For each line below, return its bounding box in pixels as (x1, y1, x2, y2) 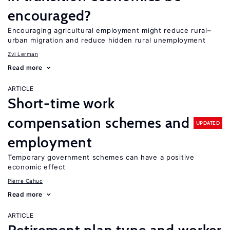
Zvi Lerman (8, 51, 38, 57)
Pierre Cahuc (8, 178, 43, 184)
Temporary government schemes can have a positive (8, 153, 195, 161)
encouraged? (8, 7, 92, 24)
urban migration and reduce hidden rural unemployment (8, 36, 206, 44)
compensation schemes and (8, 114, 190, 131)
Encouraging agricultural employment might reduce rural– (8, 26, 212, 34)
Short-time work (8, 94, 115, 112)
